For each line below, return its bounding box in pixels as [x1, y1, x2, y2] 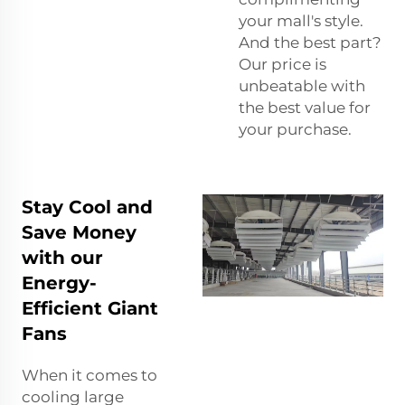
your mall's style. [239, 12, 363, 31]
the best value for [239, 99, 371, 118]
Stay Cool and [22, 196, 153, 219]
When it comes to [22, 366, 157, 385]
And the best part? [239, 33, 381, 52]
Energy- [22, 272, 97, 295]
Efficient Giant [22, 297, 158, 320]
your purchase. [239, 120, 352, 139]
